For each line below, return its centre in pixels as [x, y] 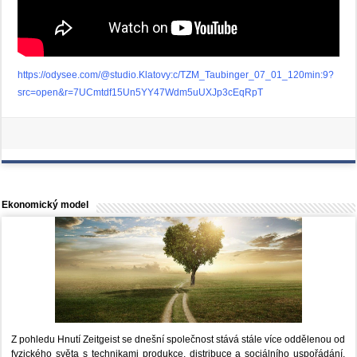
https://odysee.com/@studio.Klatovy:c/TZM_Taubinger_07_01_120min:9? [176, 75]
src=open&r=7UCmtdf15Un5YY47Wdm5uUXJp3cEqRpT [141, 93]
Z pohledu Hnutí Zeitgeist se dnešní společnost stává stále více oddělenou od [178, 340]
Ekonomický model [45, 205]
